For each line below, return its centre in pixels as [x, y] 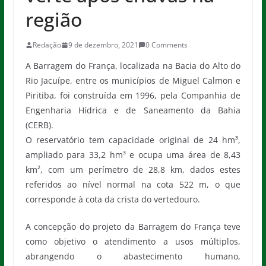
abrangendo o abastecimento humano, [133, 256]
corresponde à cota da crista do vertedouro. [113, 199]
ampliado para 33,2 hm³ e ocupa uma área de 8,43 [133, 155]
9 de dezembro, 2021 [103, 45]
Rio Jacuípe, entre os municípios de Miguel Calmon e [133, 80]
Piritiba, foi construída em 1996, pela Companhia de [133, 95]
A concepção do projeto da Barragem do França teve [133, 227]
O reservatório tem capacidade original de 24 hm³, [133, 140]
